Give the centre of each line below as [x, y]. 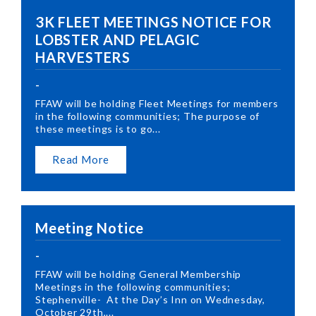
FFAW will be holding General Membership [139, 274]
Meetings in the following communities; [134, 286]
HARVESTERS [83, 57]
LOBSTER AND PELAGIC [118, 39]
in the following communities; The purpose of [148, 116]
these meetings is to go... [98, 128]
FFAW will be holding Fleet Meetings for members [157, 103]
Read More [81, 159]
